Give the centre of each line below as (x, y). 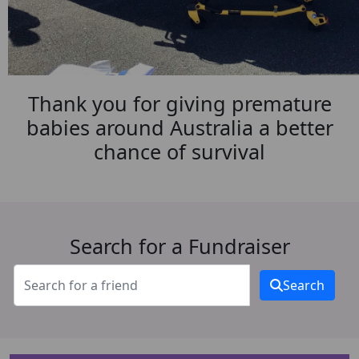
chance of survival (179, 151)
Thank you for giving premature (179, 103)
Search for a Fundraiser (179, 246)
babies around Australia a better (179, 127)
